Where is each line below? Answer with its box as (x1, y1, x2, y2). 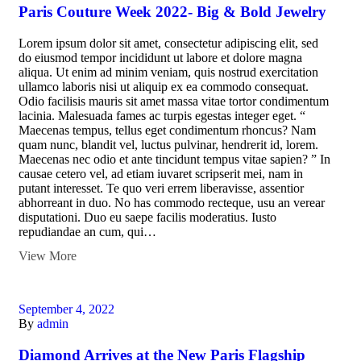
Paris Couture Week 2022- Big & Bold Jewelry (19, 3, 326, 21)
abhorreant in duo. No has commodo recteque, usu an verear (19, 195, 325, 210)
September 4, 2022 (19, 301, 114, 316)
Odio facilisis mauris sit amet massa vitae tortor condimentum (19, 93, 329, 108)
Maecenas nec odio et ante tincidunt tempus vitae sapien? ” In (19, 151, 330, 166)
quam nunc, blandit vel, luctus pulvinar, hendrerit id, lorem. (19, 137, 318, 151)
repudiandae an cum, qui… (19, 224, 156, 239)
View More (19, 248, 77, 263)
